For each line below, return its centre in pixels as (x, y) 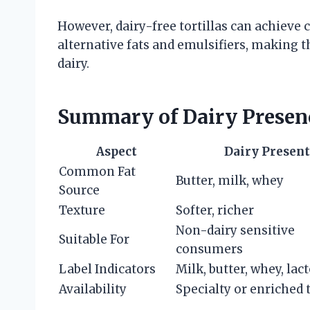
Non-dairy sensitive (235, 230)
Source (79, 190)
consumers (209, 249)
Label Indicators (107, 269)
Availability (93, 289)
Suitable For (94, 239)
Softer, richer (215, 210)
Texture (82, 210)
